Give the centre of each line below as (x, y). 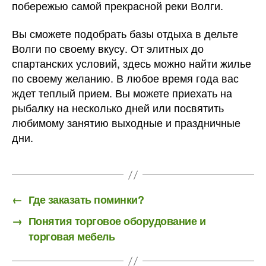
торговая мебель (72, 237)
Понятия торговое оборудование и (117, 221)
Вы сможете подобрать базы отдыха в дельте (125, 34)
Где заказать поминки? (86, 200)
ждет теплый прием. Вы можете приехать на (122, 93)
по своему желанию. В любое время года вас (125, 78)
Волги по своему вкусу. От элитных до (108, 48)
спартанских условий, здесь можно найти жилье (132, 63)
